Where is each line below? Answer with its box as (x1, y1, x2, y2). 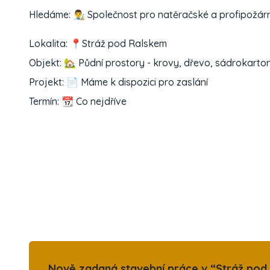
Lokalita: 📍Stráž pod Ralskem (29, 37, 167, 49)
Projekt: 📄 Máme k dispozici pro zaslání (29, 76, 208, 88)
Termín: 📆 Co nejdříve (29, 95, 127, 107)
